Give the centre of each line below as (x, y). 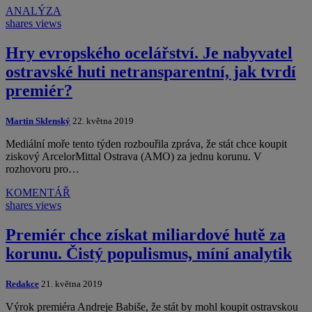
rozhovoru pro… (42, 169)
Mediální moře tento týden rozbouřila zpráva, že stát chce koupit (146, 143)
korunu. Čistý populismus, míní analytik (149, 253)
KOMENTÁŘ (38, 192)
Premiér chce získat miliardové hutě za (146, 234)
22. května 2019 (102, 120)
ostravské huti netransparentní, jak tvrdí (151, 72)
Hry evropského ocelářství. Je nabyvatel (149, 53)
